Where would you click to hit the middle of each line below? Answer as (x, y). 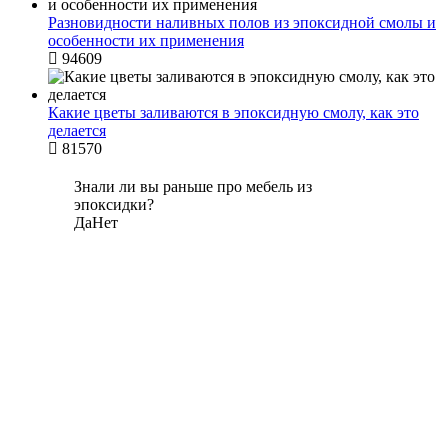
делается (77, 131)
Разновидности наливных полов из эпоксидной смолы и (242, 23)
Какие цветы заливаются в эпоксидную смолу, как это (233, 113)
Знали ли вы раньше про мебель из (193, 187)
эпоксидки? (114, 205)
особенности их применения (146, 41)
